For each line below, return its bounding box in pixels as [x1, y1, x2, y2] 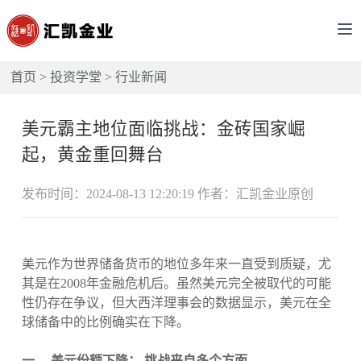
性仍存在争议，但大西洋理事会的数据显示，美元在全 [21, 296, 331, 310]
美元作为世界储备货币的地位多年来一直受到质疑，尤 [21, 257, 331, 272]
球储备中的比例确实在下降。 [21, 315, 189, 330]
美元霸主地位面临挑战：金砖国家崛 [21, 118, 305, 139]
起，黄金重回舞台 [21, 144, 164, 164]
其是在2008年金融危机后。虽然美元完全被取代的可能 [21, 276, 331, 291]
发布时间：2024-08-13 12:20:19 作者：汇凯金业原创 [21, 186, 313, 201]
